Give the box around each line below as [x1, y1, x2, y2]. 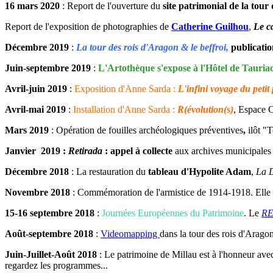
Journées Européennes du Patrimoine [102, 208, 244, 219]
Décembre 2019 [5, 42, 69, 53]
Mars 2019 [5, 125, 51, 136]
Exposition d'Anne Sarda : [74, 83, 178, 94]
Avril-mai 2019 [5, 104, 66, 115]
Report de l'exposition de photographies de [5, 21, 169, 32]
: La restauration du [69, 166, 148, 177]
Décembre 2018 [5, 166, 69, 177]
